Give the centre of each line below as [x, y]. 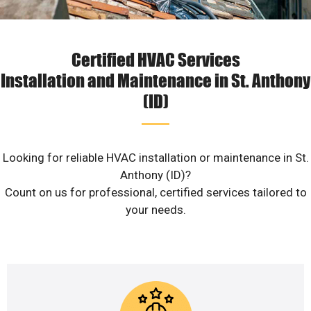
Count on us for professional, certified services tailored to [155, 193]
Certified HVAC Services [155, 59]
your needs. [155, 210]
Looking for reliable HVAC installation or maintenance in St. [155, 158]
